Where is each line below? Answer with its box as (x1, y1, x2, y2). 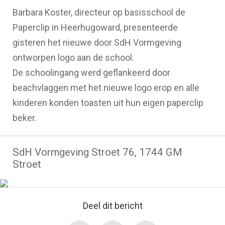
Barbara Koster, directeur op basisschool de (13, 7, 185, 18)
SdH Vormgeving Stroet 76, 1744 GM (13, 146, 182, 158)
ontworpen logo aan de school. (13, 52, 134, 63)
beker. (13, 113, 37, 123)
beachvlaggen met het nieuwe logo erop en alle (13, 82, 199, 93)
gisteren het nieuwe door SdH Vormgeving (13, 37, 181, 48)
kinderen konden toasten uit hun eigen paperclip (13, 97, 203, 108)
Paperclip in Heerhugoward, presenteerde (13, 22, 178, 33)
